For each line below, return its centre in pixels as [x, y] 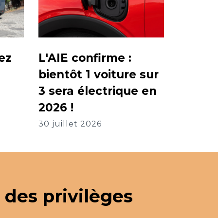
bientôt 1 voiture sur [99, 75]
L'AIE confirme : [85, 58]
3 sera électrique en [98, 91]
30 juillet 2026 [70, 124]
